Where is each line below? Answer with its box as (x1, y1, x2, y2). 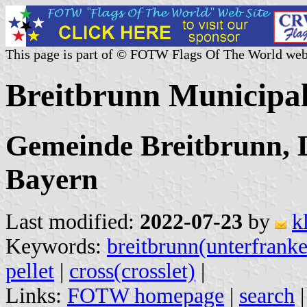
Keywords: (5, 234, 107, 258)
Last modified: (5, 209, 140, 234)
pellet (5, 258, 54, 283)
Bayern (5, 162, 98, 195)
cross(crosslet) (69, 258, 195, 283)
